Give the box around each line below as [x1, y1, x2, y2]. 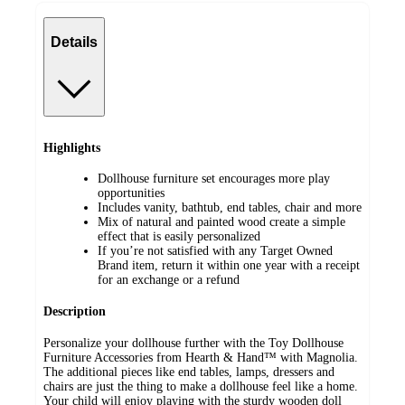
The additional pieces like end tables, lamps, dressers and [43, 364, 334, 379]
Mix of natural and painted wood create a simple [98, 215, 345, 230]
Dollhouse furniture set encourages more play [98, 172, 330, 186]
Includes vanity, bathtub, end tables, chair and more [98, 201, 362, 215]
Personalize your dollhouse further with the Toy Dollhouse [43, 335, 344, 350]
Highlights [43, 140, 100, 155]
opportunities [98, 186, 165, 201]
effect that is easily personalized [98, 230, 260, 244]
